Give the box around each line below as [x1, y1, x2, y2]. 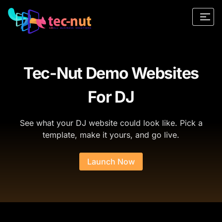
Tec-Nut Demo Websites [23, 63, 199, 83]
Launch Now [87, 157, 135, 166]
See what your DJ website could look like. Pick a [19, 118, 203, 128]
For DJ [88, 87, 134, 107]
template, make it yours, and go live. [43, 130, 179, 140]
